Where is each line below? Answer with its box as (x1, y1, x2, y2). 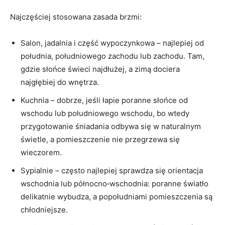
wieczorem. (21, 147, 62, 157)
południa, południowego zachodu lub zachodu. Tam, (21, 51, 204, 61)
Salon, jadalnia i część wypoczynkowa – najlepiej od (21, 38, 204, 48)
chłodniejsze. (21, 204, 68, 214)
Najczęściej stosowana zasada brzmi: (10, 12, 142, 22)
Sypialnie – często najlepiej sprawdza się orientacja (21, 165, 203, 175)
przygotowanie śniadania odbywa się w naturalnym (21, 121, 201, 131)
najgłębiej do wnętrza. (21, 77, 99, 87)
